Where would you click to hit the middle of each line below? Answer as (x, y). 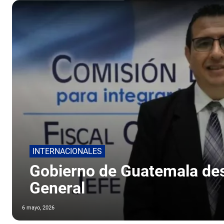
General (57, 188)
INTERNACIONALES (67, 151)
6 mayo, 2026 (38, 208)
